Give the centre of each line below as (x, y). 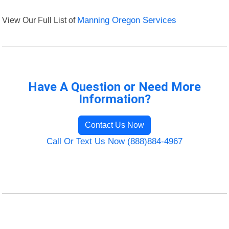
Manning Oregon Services (127, 20)
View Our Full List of (40, 20)
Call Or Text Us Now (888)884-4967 (114, 142)
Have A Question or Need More (114, 87)
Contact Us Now (114, 125)
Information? (114, 99)
